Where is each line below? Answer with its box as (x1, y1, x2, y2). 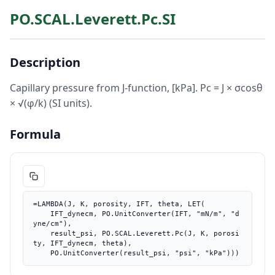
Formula (10, 126, 61, 142)
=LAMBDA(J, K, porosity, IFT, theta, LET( (33, 200, 205, 207)
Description (10, 54, 80, 71)
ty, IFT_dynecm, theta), (33, 239, 132, 247)
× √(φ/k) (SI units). (10, 96, 92, 110)
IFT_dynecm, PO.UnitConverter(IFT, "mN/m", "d (33, 210, 50, 217)
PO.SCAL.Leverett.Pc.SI (10, 9, 176, 29)
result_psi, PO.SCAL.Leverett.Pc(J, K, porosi (33, 230, 50, 237)
